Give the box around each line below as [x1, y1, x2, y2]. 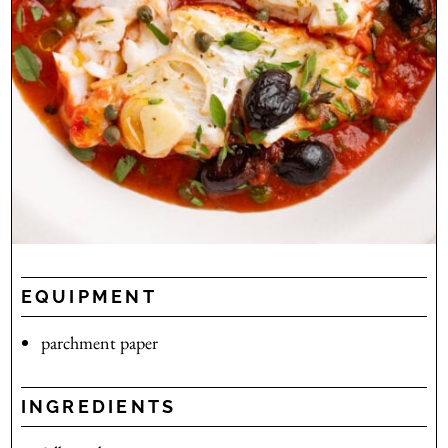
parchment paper [40, 331, 158, 355]
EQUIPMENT [20, 286, 157, 308]
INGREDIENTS [20, 396, 177, 418]
